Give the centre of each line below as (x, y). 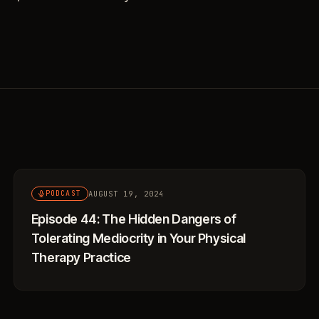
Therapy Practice (81, 257)
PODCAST (63, 193)
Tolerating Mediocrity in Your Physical (138, 238)
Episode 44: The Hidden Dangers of (134, 219)
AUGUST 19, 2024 (126, 193)
